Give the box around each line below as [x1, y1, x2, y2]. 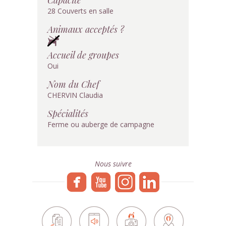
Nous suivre [94, 159, 132, 168]
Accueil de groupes [47, 48, 119, 61]
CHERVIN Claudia [47, 90, 103, 100]
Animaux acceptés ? [47, 23, 124, 35]
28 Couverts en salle [47, 6, 114, 16]
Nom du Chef [47, 78, 99, 90]
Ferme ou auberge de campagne [47, 120, 154, 129]
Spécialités [47, 107, 88, 120]
